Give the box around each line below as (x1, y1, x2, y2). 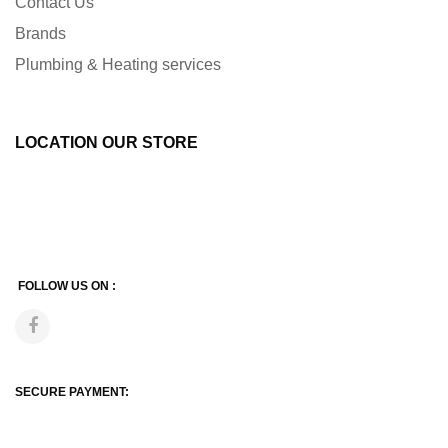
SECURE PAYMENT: (15, 385, 129, 400)
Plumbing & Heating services (15, 56, 221, 74)
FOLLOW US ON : (15, 279, 119, 294)
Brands (15, 25, 66, 43)
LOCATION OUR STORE (15, 134, 198, 152)
